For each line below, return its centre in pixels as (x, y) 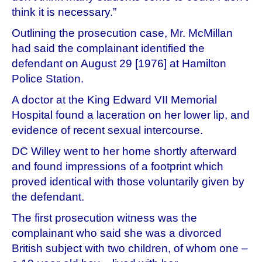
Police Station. (49, 78)
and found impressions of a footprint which (118, 166)
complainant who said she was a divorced (117, 233)
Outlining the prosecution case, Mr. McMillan (122, 33)
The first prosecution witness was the (104, 218)
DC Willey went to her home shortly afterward (124, 151)
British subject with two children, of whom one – (130, 248)
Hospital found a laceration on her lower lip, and (131, 115)
